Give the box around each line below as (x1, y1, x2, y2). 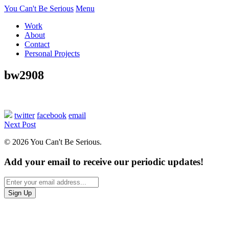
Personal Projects (25, 49, 80, 58)
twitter (14, 110, 35, 120)
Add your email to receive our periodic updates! (4, 156, 203, 167)
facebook (37, 110, 66, 120)
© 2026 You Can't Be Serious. (4, 137, 102, 146)
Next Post (4, 120, 36, 129)
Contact (25, 40, 50, 49)
